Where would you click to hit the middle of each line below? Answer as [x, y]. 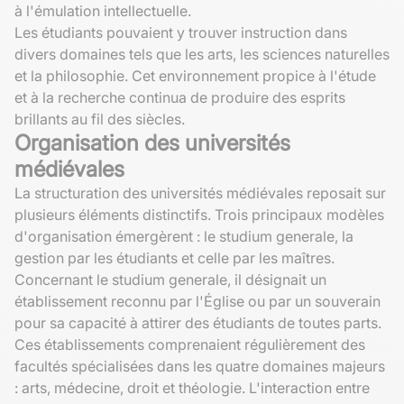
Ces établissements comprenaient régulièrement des [190, 344]
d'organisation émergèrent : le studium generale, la [184, 236]
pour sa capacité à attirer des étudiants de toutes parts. [198, 322]
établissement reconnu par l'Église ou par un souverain [197, 301]
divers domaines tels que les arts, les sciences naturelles [202, 54]
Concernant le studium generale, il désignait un [170, 279]
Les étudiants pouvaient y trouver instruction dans [181, 32]
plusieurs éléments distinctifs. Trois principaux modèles [199, 214]
